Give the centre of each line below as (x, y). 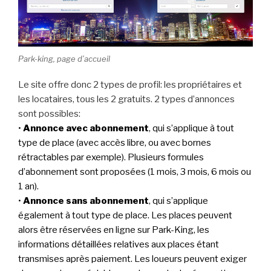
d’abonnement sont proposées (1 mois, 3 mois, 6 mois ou (135, 171)
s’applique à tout (199, 128)
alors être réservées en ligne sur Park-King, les (114, 230)
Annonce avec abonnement (86, 128)
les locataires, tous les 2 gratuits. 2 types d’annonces (126, 99)
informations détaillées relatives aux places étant (119, 244)
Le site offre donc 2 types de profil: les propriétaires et (130, 84)
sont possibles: (49, 113)
